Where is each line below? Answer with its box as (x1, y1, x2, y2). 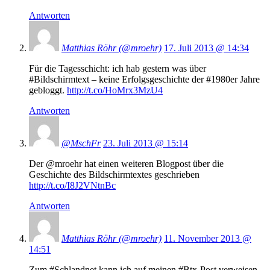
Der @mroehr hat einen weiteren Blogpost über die (29, 159, 224, 169)
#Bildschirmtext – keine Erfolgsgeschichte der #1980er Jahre (29, 74, 260, 85)
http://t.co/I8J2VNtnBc (29, 180, 116, 191)
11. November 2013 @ (164, 233, 251, 244)
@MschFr (61, 138, 101, 149)
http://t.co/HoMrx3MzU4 (67, 85, 163, 96)
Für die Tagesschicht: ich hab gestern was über (29, 63, 206, 74)
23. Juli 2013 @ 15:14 (103, 138, 188, 149)
